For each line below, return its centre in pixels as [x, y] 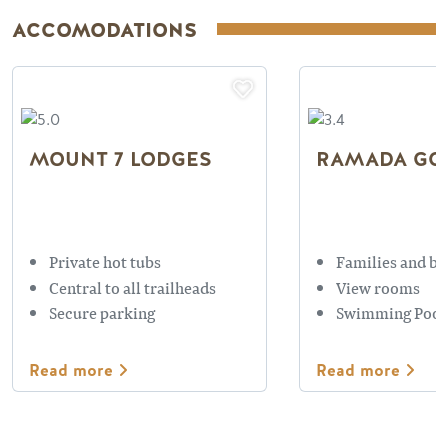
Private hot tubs [105, 262]
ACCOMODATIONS [104, 31]
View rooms [378, 287]
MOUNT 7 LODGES [120, 160]
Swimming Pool [391, 313]
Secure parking [102, 313]
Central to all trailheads [132, 287]
